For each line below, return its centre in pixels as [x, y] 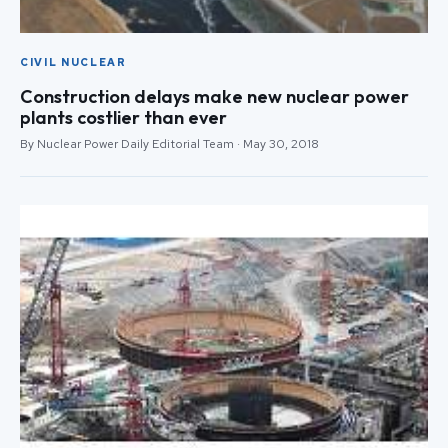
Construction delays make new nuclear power [214, 96]
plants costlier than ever [123, 117]
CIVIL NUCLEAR [73, 61]
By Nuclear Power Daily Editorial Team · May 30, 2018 [169, 143]
